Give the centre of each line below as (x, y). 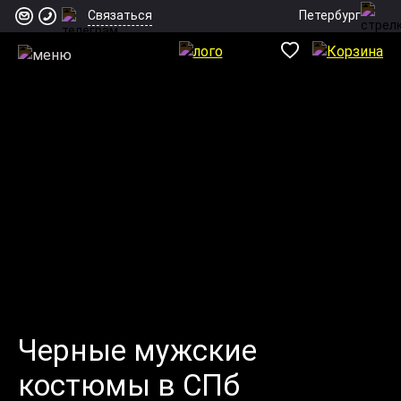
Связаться (120, 15)
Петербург (330, 15)
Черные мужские (137, 350)
